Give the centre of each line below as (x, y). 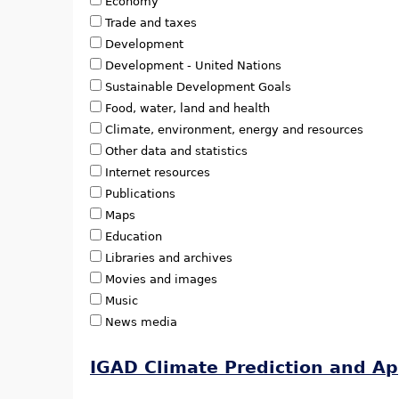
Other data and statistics (176, 151)
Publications (140, 194)
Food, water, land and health (187, 109)
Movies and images (161, 280)
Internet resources (158, 173)
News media (141, 322)
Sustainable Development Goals (198, 87)
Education (134, 237)
